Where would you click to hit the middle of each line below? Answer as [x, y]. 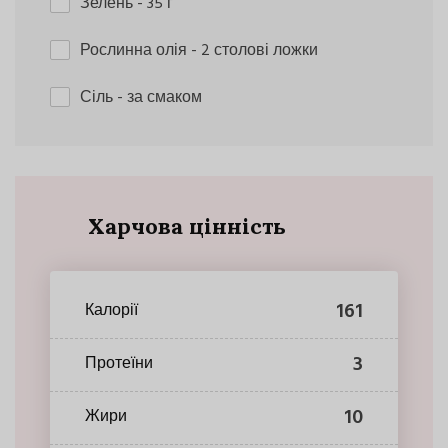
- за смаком [159, 97]
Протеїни [119, 364]
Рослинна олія [135, 50]
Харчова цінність [186, 225]
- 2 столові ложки [254, 50]
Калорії [111, 311]
